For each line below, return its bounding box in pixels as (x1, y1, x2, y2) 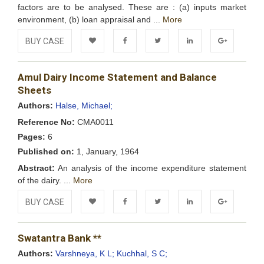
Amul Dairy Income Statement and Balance (18, 71, 217, 83)
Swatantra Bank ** (18, 232, 101, 244)
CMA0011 (75, 117, 114, 127)
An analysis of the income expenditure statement (55, 163, 246, 173)
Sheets (18, 84, 51, 96)
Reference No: (18, 117, 75, 127)
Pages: (18, 132, 45, 141)
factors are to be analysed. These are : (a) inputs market (18, 2, 246, 12)
